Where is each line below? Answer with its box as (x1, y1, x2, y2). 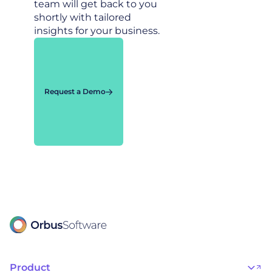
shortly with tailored (34, 12, 131, 23)
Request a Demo (44, 87, 106, 96)
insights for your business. (34, 25, 160, 36)
